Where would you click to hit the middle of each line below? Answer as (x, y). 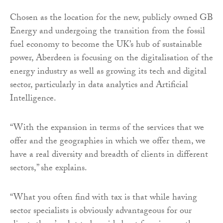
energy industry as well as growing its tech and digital (108, 72)
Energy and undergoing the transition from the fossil (108, 32)
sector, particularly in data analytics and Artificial (99, 86)
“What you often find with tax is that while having (104, 198)
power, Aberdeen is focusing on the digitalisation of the (111, 59)
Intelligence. (33, 99)
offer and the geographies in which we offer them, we (108, 142)
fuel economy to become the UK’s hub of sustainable (106, 45)
